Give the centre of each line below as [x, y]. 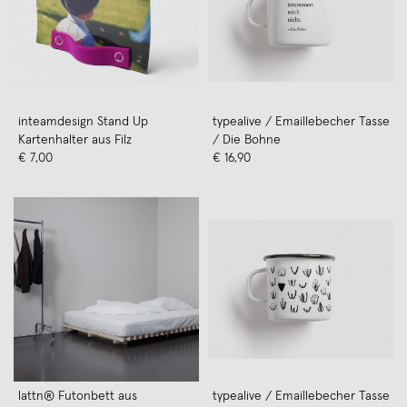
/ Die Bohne [247, 139]
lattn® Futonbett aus [78, 396]
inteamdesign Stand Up [83, 121]
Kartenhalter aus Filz [75, 139]
